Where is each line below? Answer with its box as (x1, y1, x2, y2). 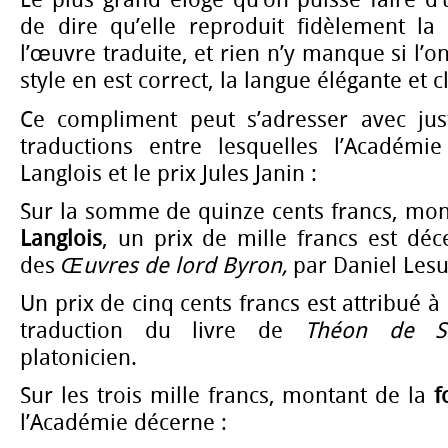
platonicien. (20, 344, 137, 371)
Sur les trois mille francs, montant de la (20, 383, 435, 410)
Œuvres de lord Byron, (61, 252, 293, 279)
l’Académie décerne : (20, 410, 227, 437)
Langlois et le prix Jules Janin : (20, 160, 317, 187)
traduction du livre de (20, 317, 305, 344)
